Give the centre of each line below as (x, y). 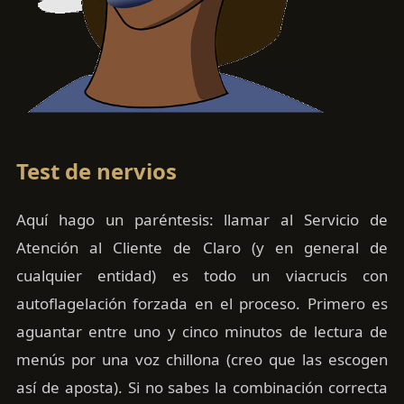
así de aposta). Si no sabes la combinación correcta (202, 388)
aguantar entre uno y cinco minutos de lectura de (202, 332)
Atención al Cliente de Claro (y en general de (202, 248)
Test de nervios (96, 171)
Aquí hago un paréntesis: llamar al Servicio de (202, 220)
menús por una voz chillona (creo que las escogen (202, 360)
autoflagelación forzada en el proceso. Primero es (202, 304)
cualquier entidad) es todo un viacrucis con (202, 276)
